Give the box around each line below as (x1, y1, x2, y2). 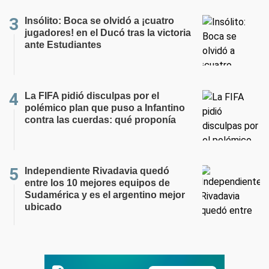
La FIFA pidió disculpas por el (25, 90, 159, 101)
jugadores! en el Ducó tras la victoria (25, 27, 191, 38)
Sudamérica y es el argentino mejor (25, 189, 185, 200)
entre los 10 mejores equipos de (25, 177, 170, 188)
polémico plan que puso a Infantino (25, 102, 185, 113)
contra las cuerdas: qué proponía (25, 114, 176, 125)
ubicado (25, 201, 62, 212)
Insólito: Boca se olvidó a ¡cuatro (25, 15, 174, 26)
